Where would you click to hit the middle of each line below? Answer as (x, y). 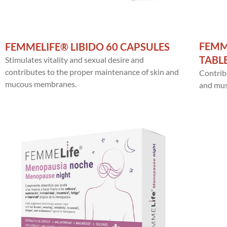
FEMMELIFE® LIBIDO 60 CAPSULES (87, 47)
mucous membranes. (41, 84)
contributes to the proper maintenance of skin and (92, 72)
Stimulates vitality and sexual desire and (74, 60)
